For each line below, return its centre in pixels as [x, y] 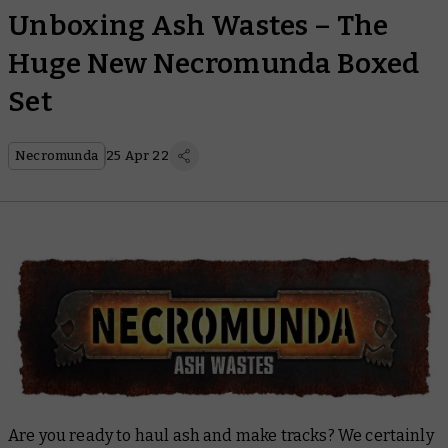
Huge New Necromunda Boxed [214, 63]
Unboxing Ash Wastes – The [198, 25]
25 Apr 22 [137, 155]
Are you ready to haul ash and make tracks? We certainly [221, 436]
